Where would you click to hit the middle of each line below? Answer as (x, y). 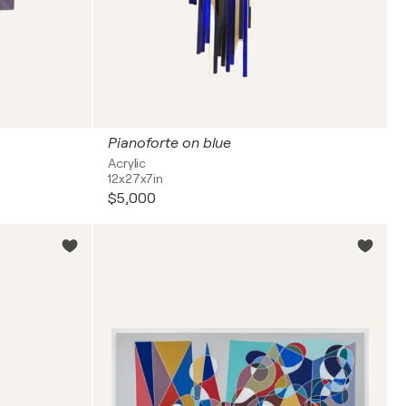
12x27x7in (136, 179)
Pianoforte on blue (170, 143)
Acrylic (127, 163)
